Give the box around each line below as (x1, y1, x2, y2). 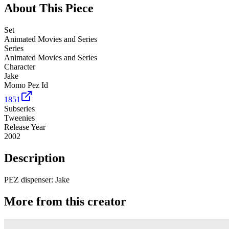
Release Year (4, 123, 45, 132)
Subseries (4, 104, 35, 113)
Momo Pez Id (4, 81, 48, 90)
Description (4, 151, 65, 165)
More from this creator (4, 194, 126, 208)
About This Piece (4, 2, 94, 15)
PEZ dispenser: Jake (4, 175, 70, 184)
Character (4, 62, 35, 72)
